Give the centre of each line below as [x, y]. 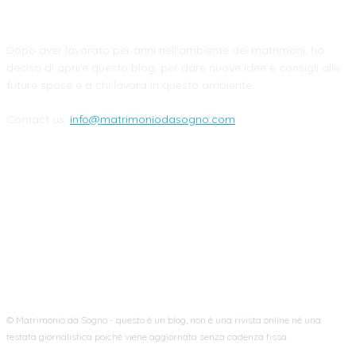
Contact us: [38, 119]
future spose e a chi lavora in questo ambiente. [130, 85]
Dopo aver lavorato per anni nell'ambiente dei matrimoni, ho [165, 50]
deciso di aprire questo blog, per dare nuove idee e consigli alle [173, 67]
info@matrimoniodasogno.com [153, 119]
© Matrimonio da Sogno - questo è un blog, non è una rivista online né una [164, 319]
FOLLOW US [178, 188]
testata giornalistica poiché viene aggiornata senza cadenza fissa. [147, 336]
